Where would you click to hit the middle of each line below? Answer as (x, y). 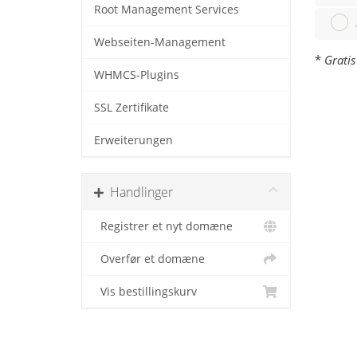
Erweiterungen (133, 140)
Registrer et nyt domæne (163, 226)
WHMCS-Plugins (137, 75)
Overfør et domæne (149, 259)
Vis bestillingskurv (145, 291)
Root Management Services (167, 9)
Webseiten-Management (160, 42)
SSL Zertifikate (131, 107)
